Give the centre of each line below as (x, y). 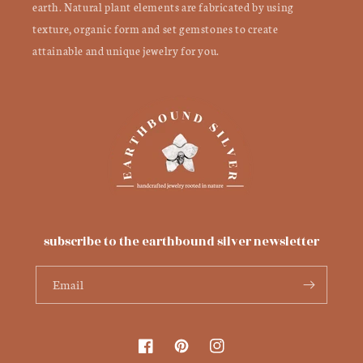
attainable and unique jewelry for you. (126, 51)
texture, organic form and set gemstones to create (156, 29)
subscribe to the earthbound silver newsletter (181, 242)
